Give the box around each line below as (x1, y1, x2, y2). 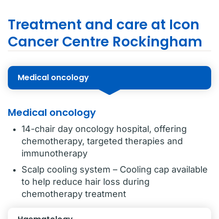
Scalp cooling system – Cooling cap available (22, 164, 208, 175)
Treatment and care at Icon (8, 15, 199, 34)
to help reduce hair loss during (22, 176, 150, 187)
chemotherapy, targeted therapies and (22, 136, 183, 146)
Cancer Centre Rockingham (8, 32, 202, 51)
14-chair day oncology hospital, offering (22, 124, 187, 134)
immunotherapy (22, 148, 88, 158)
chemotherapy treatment (22, 189, 126, 199)
